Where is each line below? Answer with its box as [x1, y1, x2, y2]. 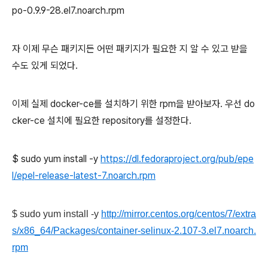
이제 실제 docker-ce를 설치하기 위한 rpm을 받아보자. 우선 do [12, 98, 255, 110]
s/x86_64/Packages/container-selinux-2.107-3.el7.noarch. [12, 226, 256, 236]
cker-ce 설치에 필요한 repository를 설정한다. [12, 115, 191, 127]
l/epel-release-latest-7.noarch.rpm [12, 170, 156, 182]
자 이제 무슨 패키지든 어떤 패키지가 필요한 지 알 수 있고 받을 [12, 43, 248, 55]
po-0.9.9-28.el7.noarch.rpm [12, 5, 124, 17]
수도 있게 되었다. [12, 60, 78, 72]
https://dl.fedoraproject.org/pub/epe [100, 153, 254, 165]
